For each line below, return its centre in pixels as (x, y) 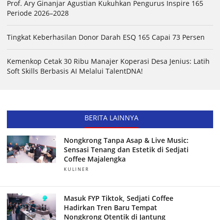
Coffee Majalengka (95, 159)
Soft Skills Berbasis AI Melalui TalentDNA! (75, 71)
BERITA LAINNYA (111, 118)
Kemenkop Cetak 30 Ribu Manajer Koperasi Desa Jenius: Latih (108, 61)
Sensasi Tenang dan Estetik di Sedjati (126, 150)
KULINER (76, 169)
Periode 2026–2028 (38, 13)
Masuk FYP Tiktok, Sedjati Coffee (118, 198)
